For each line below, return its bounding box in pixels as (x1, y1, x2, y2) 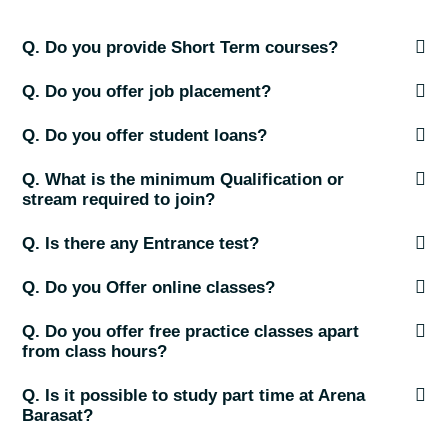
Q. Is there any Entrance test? (22, 234, 259, 254)
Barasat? (22, 406, 93, 426)
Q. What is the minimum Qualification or (22, 170, 344, 190)
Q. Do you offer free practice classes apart (22, 322, 359, 342)
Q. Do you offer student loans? (22, 126, 267, 146)
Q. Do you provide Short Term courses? (22, 38, 338, 58)
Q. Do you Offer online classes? (22, 278, 275, 298)
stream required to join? (22, 190, 215, 210)
